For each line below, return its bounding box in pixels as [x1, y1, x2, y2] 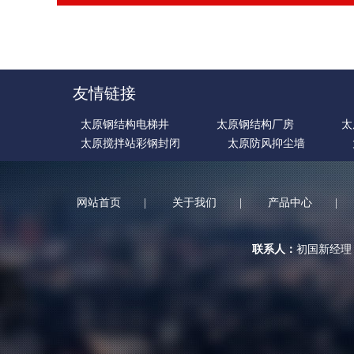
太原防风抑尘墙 [228, 137, 305, 149]
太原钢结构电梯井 [81, 118, 169, 130]
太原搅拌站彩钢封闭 [81, 137, 180, 149]
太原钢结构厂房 [217, 118, 294, 130]
